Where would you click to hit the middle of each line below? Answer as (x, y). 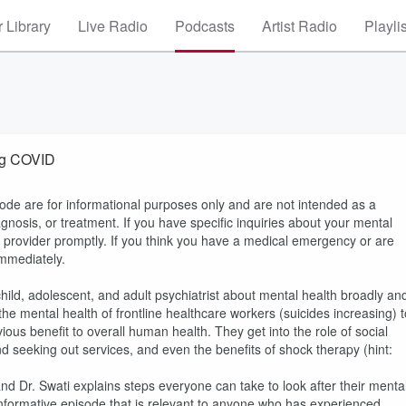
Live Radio (113, 26)
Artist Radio (300, 26)
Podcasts (205, 26)
